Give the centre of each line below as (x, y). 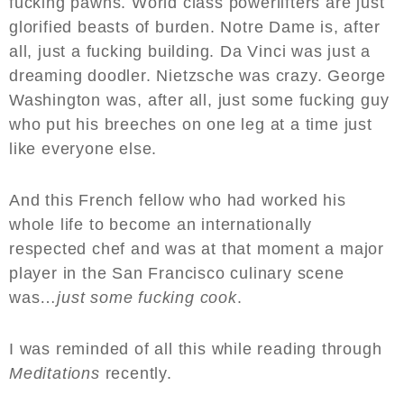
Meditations (55, 374)
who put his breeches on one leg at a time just (191, 125)
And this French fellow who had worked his (178, 201)
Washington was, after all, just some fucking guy (199, 101)
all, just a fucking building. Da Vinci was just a (190, 52)
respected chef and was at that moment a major (197, 249)
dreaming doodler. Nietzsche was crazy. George (197, 76)
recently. (138, 374)
